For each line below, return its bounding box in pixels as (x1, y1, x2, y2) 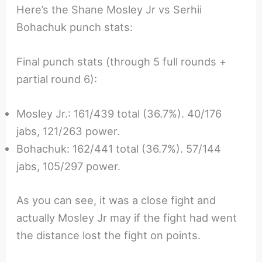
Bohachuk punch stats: (16, 20, 133, 34)
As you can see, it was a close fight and (16, 193, 216, 206)
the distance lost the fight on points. (16, 228, 201, 242)
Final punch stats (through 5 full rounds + (16, 55, 227, 68)
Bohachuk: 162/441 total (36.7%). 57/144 (16, 142, 222, 156)
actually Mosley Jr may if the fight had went (16, 211, 237, 224)
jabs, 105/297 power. (16, 160, 121, 173)
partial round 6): (16, 73, 98, 86)
